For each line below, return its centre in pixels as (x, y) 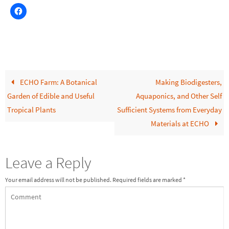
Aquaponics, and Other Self (179, 96)
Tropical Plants (32, 109)
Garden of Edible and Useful (51, 96)
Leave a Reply (48, 162)
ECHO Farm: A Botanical (58, 82)
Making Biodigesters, (188, 82)
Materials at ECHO (181, 123)
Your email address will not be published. (58, 179)
